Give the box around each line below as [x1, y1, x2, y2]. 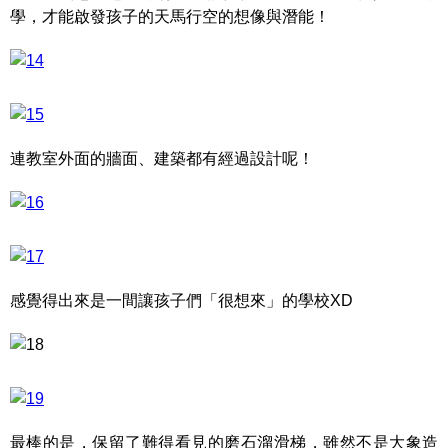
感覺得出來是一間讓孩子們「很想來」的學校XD [10, 292, 353, 309]
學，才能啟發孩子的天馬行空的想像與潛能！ [10, 8, 330, 25]
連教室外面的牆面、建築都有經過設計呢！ [10, 150, 314, 167]
